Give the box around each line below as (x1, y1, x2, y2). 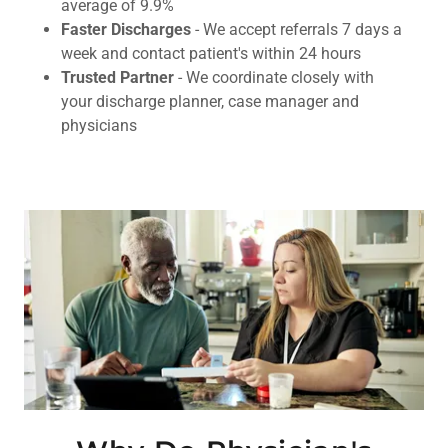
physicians (60, 116, 145, 136)
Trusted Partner (60, 68, 174, 88)
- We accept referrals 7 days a (194, 20, 402, 40)
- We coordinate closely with (173, 68, 374, 88)
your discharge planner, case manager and (60, 92, 359, 112)
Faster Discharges (60, 20, 195, 40)
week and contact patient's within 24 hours (60, 44, 361, 64)
